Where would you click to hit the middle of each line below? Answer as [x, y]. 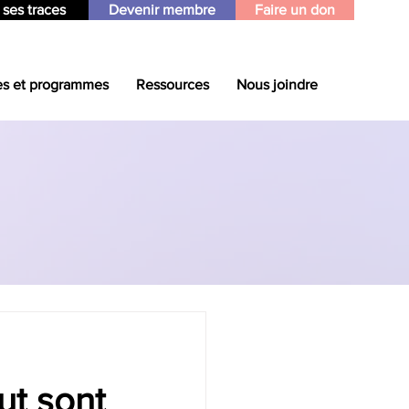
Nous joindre [277, 84]
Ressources [173, 84]
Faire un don [295, 10]
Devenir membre [162, 10]
